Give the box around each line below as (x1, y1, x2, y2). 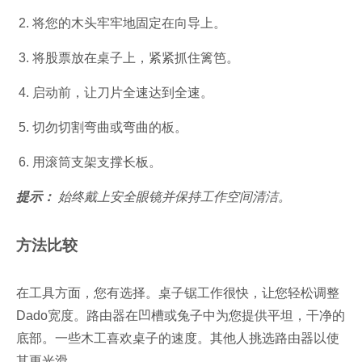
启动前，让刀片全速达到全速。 (32, 85, 213, 99)
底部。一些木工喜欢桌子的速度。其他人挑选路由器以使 (16, 330, 339, 345)
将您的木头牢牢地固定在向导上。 (32, 15, 226, 30)
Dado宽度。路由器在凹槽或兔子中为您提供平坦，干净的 (16, 308, 345, 322)
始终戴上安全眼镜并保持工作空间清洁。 (55, 189, 291, 204)
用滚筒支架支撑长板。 (32, 154, 162, 169)
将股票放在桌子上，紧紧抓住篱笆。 (32, 50, 239, 65)
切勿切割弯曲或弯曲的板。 (32, 120, 187, 134)
